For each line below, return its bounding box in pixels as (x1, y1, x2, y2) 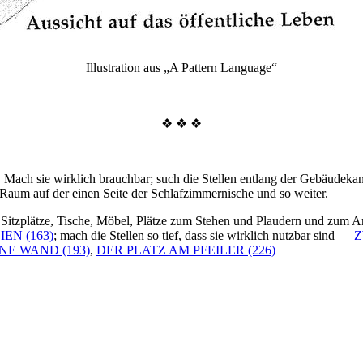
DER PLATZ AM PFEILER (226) (96, 242, 275, 257)
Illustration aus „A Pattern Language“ (86, 60, 277, 75)
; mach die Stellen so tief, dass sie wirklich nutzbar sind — (53, 228, 354, 242)
